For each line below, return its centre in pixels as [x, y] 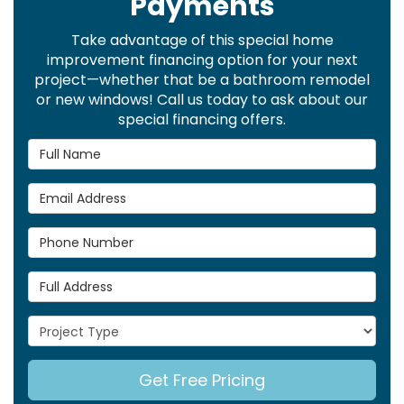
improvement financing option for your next [202, 60]
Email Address [79, 192]
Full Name [64, 147]
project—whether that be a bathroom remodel [202, 80]
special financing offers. [202, 119]
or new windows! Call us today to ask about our [202, 100]
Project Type [73, 324]
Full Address [73, 280]
